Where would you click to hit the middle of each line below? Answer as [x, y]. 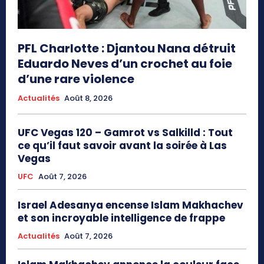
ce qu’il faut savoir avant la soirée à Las [122, 146]
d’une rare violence [76, 79]
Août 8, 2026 [88, 98]
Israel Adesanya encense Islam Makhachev [131, 205]
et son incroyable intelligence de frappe [121, 218]
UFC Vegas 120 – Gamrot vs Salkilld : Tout [125, 133]
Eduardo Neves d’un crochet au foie [125, 64]
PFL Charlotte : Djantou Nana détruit [127, 49]
